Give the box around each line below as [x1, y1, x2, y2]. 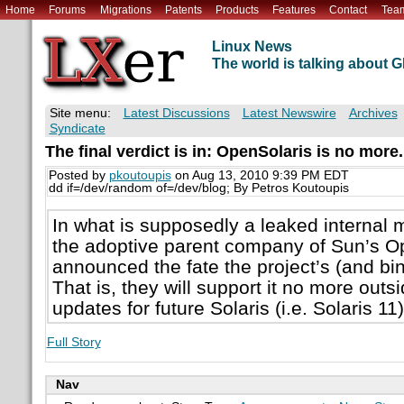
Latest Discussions [123, 106, 230, 121]
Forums [49, 3, 87, 16]
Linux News [211, 39, 292, 55]
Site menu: [49, 106, 111, 121]
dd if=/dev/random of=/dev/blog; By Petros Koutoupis [48, 181, 349, 196]
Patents [164, 3, 202, 16]
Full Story [46, 335, 101, 349]
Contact [329, 3, 368, 16]
